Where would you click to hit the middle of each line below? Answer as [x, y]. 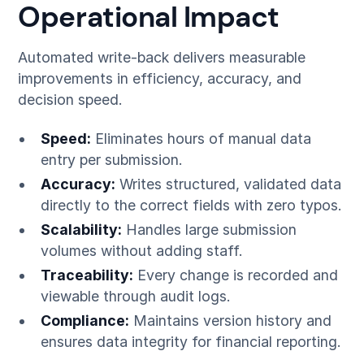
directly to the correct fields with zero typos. [191, 205]
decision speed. [71, 100]
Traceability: [87, 275]
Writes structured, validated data [228, 184]
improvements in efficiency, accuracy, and [160, 79]
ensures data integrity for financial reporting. [191, 341]
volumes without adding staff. [141, 250]
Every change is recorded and [235, 275]
